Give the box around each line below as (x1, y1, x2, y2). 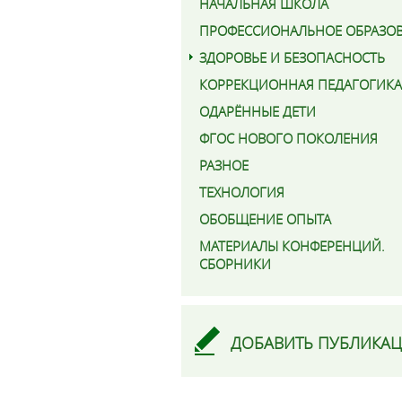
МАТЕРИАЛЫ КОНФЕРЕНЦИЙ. (199, 237, 385, 255)
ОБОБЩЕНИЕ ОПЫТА (199, 210, 331, 228)
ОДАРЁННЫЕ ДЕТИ (199, 102, 316, 120)
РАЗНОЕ (199, 156, 249, 174)
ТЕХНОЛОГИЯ (199, 183, 284, 201)
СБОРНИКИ (199, 255, 271, 273)
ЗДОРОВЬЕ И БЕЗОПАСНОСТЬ (199, 48, 385, 66)
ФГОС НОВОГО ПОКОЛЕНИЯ (199, 129, 378, 147)
